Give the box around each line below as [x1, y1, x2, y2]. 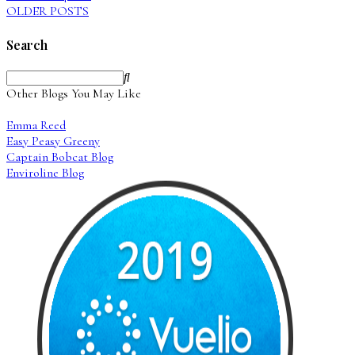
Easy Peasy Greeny [6, 132, 100, 149]
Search [6, 36, 48, 53]
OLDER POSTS [6, 3, 89, 20]
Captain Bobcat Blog [6, 148, 113, 165]
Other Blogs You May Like [6, 85, 141, 101]
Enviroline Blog [6, 164, 84, 181]
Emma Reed [6, 116, 66, 133]
